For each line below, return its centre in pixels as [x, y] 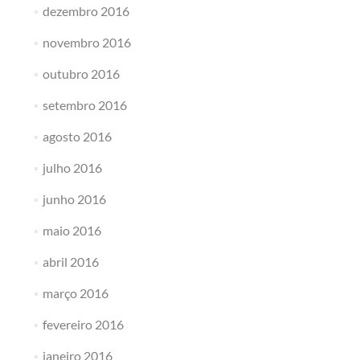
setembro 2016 [84, 105]
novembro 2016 [86, 42]
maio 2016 [72, 230]
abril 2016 [70, 262]
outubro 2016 [81, 74]
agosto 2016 [77, 136]
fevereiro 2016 [83, 324]
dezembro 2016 [86, 11]
